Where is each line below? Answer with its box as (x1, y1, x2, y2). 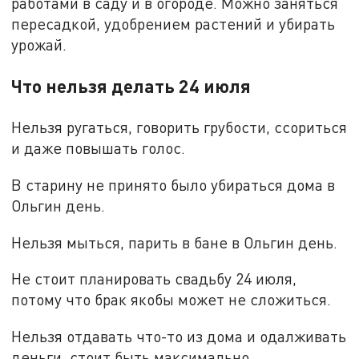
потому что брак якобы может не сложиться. (11, 290, 332, 309)
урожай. (11, 35, 67, 54)
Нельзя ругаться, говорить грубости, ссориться (11, 118, 348, 137)
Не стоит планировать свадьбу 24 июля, (11, 269, 297, 288)
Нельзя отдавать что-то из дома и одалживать (11, 326, 347, 345)
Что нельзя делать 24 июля (11, 75, 252, 98)
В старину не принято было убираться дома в (11, 175, 336, 194)
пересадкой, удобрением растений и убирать (11, 14, 336, 34)
